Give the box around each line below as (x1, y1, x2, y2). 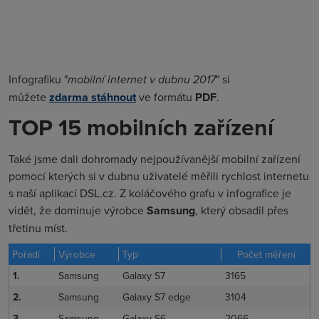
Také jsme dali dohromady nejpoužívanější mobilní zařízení (9, 151, 300, 167)
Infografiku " (9, 71, 68, 88)
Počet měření (236, 247, 296, 262)
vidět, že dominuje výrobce (9, 202, 147, 219)
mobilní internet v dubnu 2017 (68, 71, 216, 88)
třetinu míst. (9, 220, 68, 236)
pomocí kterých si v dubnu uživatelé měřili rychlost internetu (9, 168, 309, 184)
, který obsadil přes (195, 202, 288, 219)
